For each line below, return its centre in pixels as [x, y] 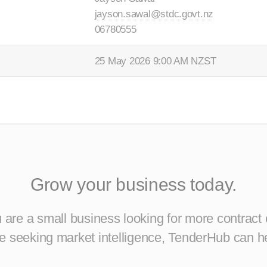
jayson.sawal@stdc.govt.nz [154, 13]
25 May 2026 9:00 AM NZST [155, 60]
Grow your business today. [133, 184]
